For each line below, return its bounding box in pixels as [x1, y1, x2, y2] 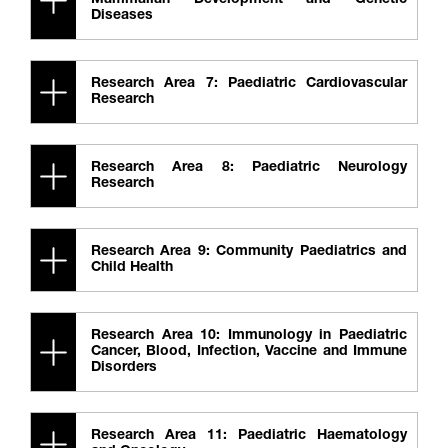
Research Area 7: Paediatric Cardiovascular [91, 77, 407, 91]
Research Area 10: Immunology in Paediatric [91, 329, 407, 343]
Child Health [91, 261, 173, 275]
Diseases [91, 9, 153, 23]
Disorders [91, 361, 157, 375]
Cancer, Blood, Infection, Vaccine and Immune [91, 345, 407, 359]
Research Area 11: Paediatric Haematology [91, 429, 407, 443]
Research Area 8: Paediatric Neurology [91, 161, 407, 175]
